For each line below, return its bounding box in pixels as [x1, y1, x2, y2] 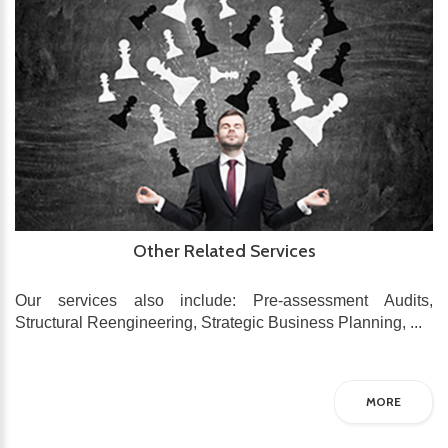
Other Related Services [132, 240, 316, 263]
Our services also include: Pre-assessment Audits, [15, 292, 433, 310]
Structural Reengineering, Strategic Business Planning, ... [15, 314, 422, 332]
